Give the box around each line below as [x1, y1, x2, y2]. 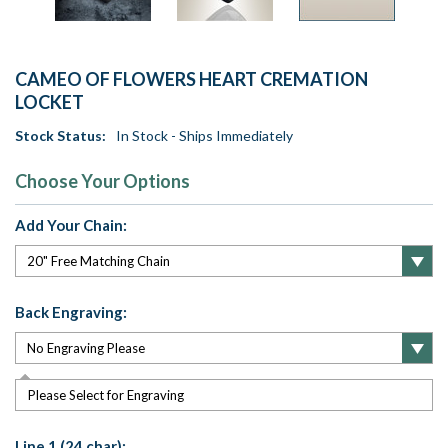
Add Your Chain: [15, 216, 127, 235]
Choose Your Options [15, 170, 190, 193]
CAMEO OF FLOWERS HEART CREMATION [15, 68, 368, 91]
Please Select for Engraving [28, 387, 184, 404]
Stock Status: [15, 127, 106, 145]
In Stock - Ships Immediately [116, 127, 293, 145]
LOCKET [15, 91, 84, 114]
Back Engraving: [15, 303, 127, 322]
